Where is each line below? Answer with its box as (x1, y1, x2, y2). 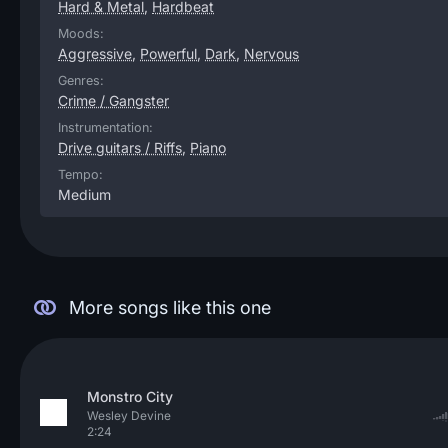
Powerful (140, 45, 197, 62)
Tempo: (58, 167, 103, 182)
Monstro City (87, 388, 173, 405)
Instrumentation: (58, 120, 153, 135)
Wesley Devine (87, 408, 171, 423)
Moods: (58, 26, 104, 41)
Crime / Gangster (58, 92, 169, 109)
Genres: (58, 73, 104, 88)
